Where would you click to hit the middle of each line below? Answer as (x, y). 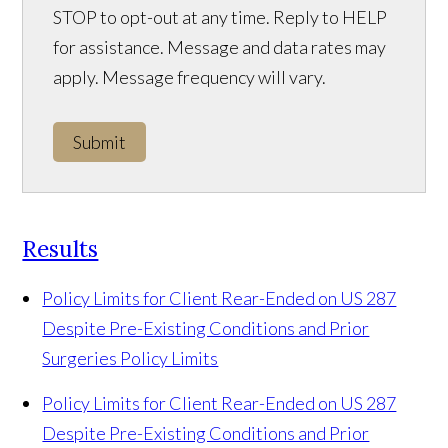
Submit (100, 142)
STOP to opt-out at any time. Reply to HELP (220, 17)
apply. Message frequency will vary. (190, 77)
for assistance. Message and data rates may (220, 47)
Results (60, 249)
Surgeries (81, 358)
